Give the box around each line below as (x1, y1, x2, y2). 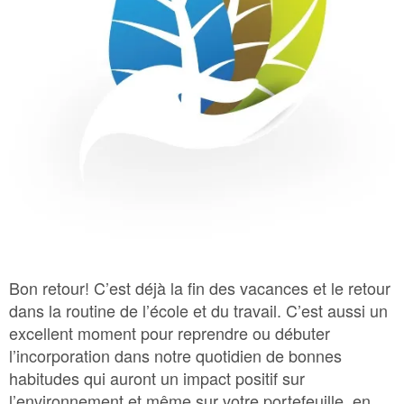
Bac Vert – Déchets (14, 75, 135, 91)
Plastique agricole (14, 120, 130, 136)
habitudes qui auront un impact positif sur (9, 366, 305, 390)
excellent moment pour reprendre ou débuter (9, 321, 330, 345)
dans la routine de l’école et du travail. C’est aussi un (9, 298, 388, 323)
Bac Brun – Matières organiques (14, 30, 221, 46)
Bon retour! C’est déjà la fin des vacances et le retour (9, 276, 390, 300)
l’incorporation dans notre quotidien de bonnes (9, 344, 342, 368)
